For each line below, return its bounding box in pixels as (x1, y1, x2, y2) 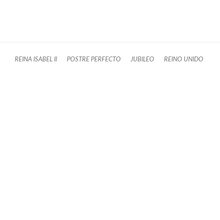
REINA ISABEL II (15, 56, 57, 63)
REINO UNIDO (164, 56, 203, 63)
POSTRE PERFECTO (67, 56, 121, 63)
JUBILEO (131, 56, 154, 63)
